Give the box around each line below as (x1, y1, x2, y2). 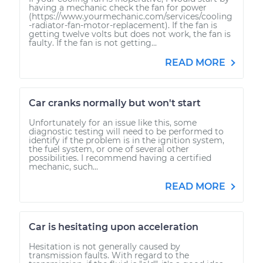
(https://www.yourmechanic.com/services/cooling (29, 11, 232, 22)
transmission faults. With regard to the (29, 249, 189, 261)
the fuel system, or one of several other (29, 143, 189, 154)
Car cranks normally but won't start (29, 97, 201, 109)
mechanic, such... (29, 161, 98, 172)
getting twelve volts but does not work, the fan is (29, 28, 231, 39)
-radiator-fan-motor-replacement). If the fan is (29, 19, 217, 31)
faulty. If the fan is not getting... (29, 37, 157, 48)
